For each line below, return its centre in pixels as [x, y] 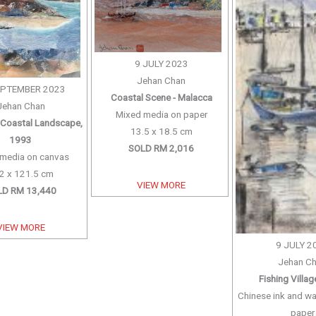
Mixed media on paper [161, 114]
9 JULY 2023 [161, 63]
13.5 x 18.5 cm [161, 131]
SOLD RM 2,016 [162, 148]
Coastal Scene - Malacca [161, 97]
